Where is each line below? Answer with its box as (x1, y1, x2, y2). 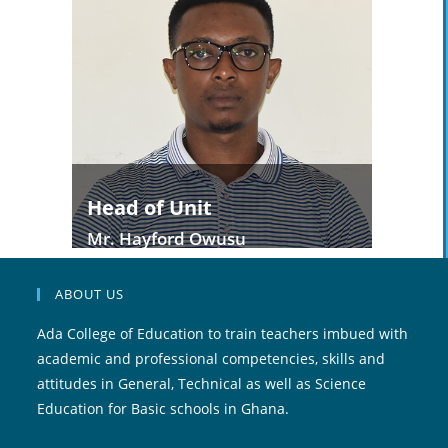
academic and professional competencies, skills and (37, 349, 386, 368)
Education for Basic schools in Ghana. (37, 399, 290, 418)
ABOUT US (55, 285, 125, 303)
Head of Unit (86, 194, 212, 221)
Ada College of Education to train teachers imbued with (37, 324, 409, 343)
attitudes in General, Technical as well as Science (37, 374, 367, 393)
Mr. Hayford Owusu (86, 227, 246, 250)
